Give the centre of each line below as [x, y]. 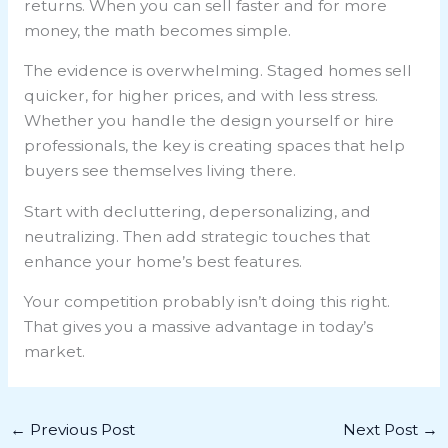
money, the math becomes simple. [157, 30]
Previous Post [81, 429]
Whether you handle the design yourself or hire [208, 121]
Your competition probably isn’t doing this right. [206, 302]
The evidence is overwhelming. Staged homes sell [217, 71]
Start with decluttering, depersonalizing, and [197, 211]
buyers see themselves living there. [159, 171]
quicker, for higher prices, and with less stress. [200, 96]
